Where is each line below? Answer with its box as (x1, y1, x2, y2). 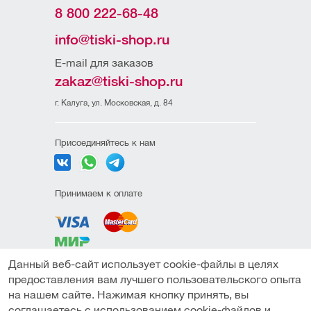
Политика (55, 269, 94, 279)
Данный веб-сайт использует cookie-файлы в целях (8, 258, 278, 270)
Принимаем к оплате (55, 188, 142, 199)
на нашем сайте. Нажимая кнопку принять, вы (8, 289, 249, 301)
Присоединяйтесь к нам (55, 137, 155, 148)
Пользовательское (55, 298, 133, 308)
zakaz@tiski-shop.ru (55, 74, 183, 89)
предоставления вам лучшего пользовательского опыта (8, 274, 301, 285)
